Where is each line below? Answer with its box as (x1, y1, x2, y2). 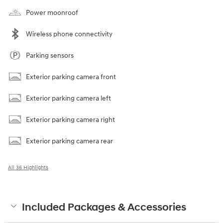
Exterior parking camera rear (26, 136, 113, 145)
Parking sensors (26, 51, 74, 60)
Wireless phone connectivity (26, 29, 112, 38)
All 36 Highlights (8, 164, 48, 171)
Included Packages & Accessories (22, 201, 186, 214)
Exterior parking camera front (26, 72, 116, 81)
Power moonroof (26, 8, 78, 17)
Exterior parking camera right (26, 115, 115, 124)
